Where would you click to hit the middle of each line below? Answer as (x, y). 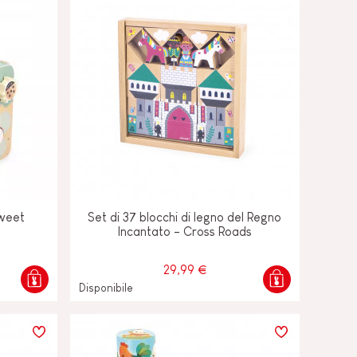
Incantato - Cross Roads (184, 231)
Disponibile (106, 287)
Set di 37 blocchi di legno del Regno (185, 217)
